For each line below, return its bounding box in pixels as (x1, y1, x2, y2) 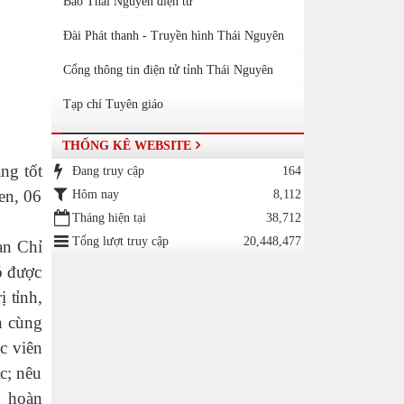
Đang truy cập (71, 164, 144, 178)
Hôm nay (71, 188, 119, 201)
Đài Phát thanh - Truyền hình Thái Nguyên (62, 29, 284, 42)
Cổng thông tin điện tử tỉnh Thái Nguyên (62, 63, 273, 77)
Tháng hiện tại (71, 211, 146, 225)
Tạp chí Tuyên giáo (62, 97, 163, 111)
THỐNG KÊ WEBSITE (61, 139, 191, 152)
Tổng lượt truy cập (71, 234, 169, 248)
